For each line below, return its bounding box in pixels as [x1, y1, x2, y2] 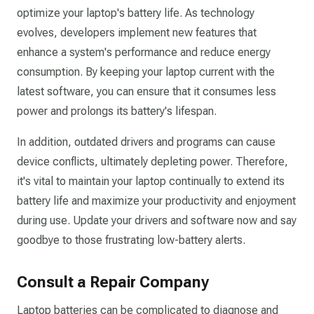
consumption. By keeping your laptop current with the [17, 65, 275, 78]
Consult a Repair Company [17, 273, 209, 291]
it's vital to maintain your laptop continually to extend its [17, 175, 285, 188]
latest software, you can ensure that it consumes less [17, 85, 276, 98]
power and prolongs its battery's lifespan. [17, 104, 219, 118]
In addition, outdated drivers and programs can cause [17, 135, 275, 149]
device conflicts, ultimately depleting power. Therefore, [17, 155, 288, 168]
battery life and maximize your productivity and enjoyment [17, 194, 296, 207]
